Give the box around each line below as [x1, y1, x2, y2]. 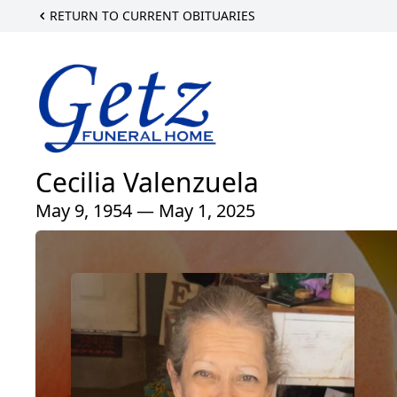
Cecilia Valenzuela [35, 164, 259, 201]
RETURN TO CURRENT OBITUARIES [50, 7, 255, 24]
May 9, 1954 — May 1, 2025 [35, 198, 255, 223]
